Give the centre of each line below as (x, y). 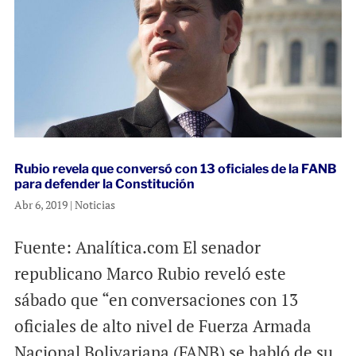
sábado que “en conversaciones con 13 (156, 300)
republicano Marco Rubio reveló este (150, 274)
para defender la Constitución (104, 184)
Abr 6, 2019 (41, 205)
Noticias (95, 205)
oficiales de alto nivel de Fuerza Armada (163, 326)
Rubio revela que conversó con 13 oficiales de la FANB (175, 169)
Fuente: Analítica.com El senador (137, 248)
